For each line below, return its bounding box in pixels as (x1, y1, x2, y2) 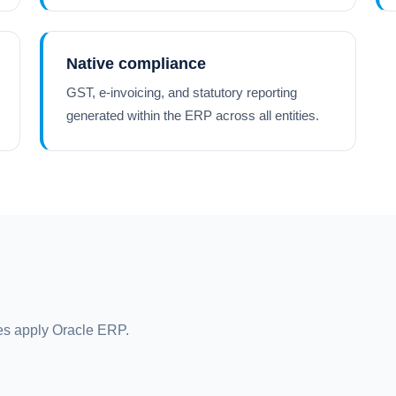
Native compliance (66, 55, 207, 72)
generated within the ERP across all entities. (66, 108, 320, 123)
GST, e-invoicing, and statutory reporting (66, 85, 298, 100)
